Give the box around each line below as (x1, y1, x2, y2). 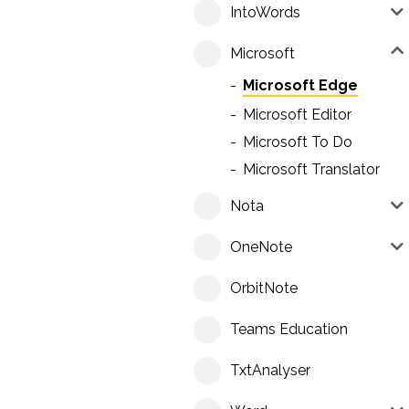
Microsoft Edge (243, 77, 358, 95)
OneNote (230, 238, 292, 257)
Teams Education (230, 320, 348, 339)
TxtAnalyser (230, 362, 310, 380)
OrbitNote (230, 279, 298, 298)
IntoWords (230, 4, 300, 22)
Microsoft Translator (243, 161, 380, 179)
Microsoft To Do (243, 133, 352, 152)
